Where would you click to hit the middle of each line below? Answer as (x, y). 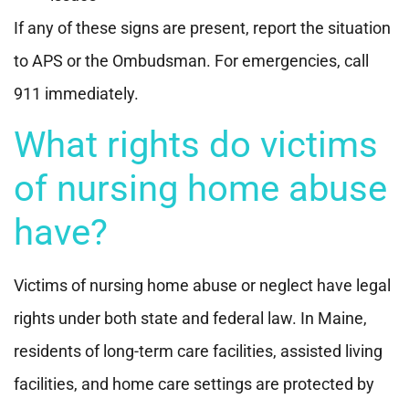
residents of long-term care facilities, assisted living (198, 351)
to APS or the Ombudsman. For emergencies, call (191, 60)
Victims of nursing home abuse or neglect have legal (202, 285)
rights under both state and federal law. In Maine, (190, 318)
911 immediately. (76, 93)
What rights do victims (196, 144)
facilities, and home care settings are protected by (194, 383)
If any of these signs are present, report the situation (202, 27)
